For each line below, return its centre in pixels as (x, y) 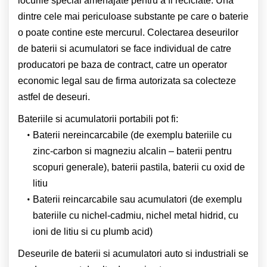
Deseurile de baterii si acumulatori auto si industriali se (133, 253)
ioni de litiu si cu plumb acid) (93, 231)
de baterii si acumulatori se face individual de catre (125, 48)
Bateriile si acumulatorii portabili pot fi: (98, 119)
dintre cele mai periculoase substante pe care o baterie (133, 16)
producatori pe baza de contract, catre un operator (122, 64)
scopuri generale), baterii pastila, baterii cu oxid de (139, 167)
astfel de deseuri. (54, 97)
